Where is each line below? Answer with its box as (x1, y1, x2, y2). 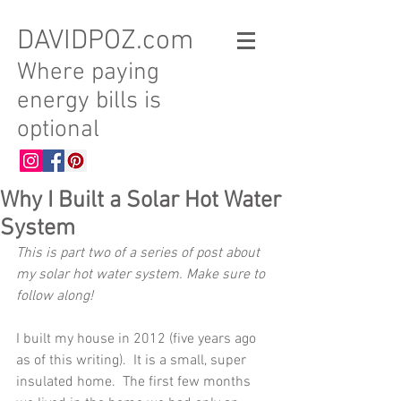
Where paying (17, 58, 159, 87)
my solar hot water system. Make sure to (16, 266, 269, 284)
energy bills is (17, 87, 161, 115)
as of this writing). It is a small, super (16, 352, 250, 370)
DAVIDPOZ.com (17, 25, 193, 58)
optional (17, 115, 99, 144)
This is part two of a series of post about (16, 244, 263, 262)
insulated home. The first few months (16, 373, 254, 391)
